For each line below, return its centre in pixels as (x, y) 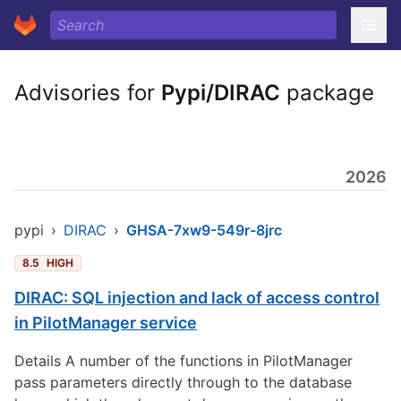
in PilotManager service (106, 323)
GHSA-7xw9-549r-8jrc (204, 230)
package (327, 93)
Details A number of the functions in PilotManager (183, 361)
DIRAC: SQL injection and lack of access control (197, 298)
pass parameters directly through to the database (183, 382)
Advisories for (88, 93)
